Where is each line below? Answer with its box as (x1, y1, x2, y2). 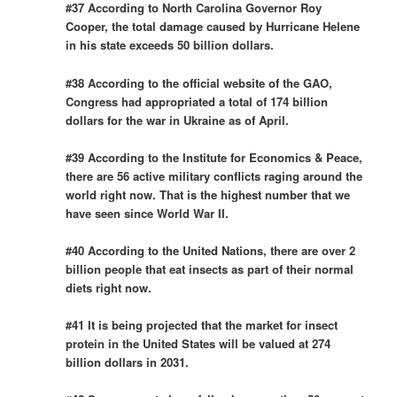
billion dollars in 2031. (66, 353, 190, 370)
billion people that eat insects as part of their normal (66, 260, 354, 277)
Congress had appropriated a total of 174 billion (66, 92, 329, 110)
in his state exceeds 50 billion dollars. (66, 36, 275, 54)
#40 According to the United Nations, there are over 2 (66, 241, 356, 259)
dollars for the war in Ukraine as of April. (66, 111, 290, 128)
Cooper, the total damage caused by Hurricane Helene (66, 18, 361, 35)
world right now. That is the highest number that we (66, 185, 351, 203)
